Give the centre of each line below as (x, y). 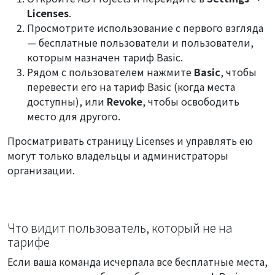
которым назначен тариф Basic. (105, 57)
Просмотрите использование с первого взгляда (145, 27)
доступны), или (67, 101)
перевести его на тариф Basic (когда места (131, 86)
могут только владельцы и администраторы (118, 155)
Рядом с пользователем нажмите (110, 72)
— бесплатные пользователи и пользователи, (140, 42)
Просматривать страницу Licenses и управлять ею (130, 140)
